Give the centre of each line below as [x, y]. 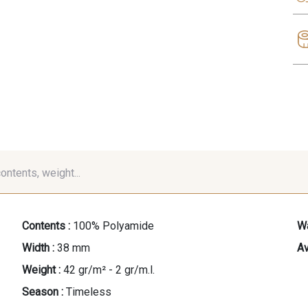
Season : [43, 291]
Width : [38, 247]
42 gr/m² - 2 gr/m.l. [109, 269]
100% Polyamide [113, 225]
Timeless [89, 291]
